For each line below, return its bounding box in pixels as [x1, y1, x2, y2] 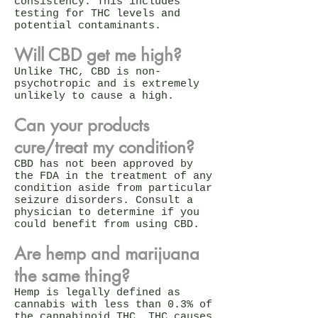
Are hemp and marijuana [14, 242, 199, 265]
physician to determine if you [14, 206, 199, 219]
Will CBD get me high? [14, 43, 182, 66]
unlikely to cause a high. [14, 89, 174, 102]
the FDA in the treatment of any [14, 170, 212, 182]
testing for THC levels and [14, 7, 180, 20]
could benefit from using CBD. [14, 218, 199, 231]
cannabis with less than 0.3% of [14, 298, 212, 311]
